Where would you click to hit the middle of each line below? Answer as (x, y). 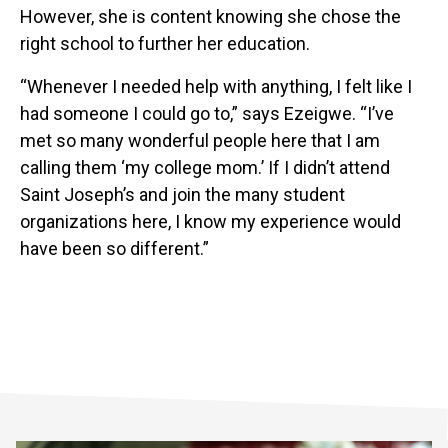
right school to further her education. (167, 44)
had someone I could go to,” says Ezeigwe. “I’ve (207, 114)
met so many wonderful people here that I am (200, 141)
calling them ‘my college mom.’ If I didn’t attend (205, 168)
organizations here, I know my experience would (210, 222)
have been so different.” (116, 249)
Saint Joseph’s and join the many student (182, 195)
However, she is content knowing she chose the (210, 17)
